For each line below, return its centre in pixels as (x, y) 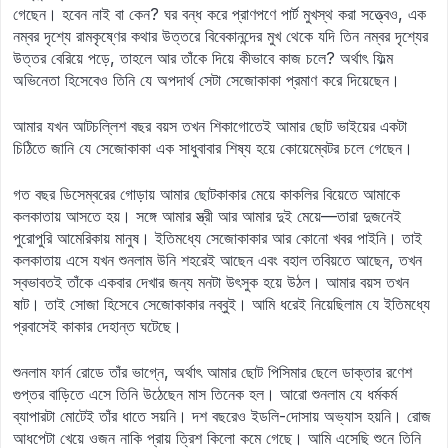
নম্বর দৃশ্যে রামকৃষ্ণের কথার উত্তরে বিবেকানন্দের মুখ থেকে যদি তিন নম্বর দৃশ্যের (220, 36)
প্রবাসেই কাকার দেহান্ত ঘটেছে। (97, 326)
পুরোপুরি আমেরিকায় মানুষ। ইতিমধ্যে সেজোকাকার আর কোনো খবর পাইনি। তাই (217, 238)
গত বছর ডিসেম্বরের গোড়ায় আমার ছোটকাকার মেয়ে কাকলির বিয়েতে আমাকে (206, 194)
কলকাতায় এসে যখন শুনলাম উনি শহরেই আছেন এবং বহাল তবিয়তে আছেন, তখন (217, 260)
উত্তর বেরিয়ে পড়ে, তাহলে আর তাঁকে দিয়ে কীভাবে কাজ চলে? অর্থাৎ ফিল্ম (203, 58)
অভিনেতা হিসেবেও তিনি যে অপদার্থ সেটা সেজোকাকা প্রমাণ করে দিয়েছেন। (206, 80)
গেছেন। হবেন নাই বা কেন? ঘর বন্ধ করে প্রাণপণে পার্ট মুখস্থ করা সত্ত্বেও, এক (219, 14)
